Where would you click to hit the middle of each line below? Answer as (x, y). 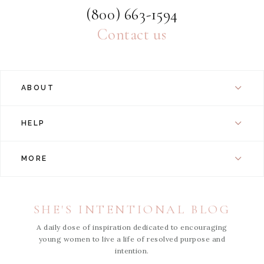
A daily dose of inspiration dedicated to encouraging (132, 227)
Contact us (132, 34)
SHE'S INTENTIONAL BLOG (132, 209)
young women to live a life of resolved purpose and (132, 239)
